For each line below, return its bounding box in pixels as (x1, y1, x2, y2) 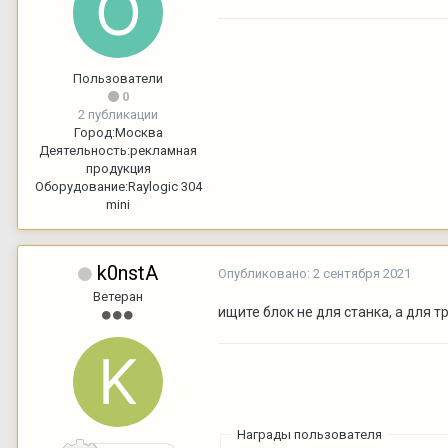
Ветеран (93, 288, 143, 304)
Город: (73, 124, 115, 140)
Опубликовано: (218, 265, 313, 281)
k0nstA (97, 260, 158, 285)
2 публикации (78, 106, 158, 122)
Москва (114, 124, 163, 140)
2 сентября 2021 (313, 265, 411, 281)
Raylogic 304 (127, 178, 202, 194)
